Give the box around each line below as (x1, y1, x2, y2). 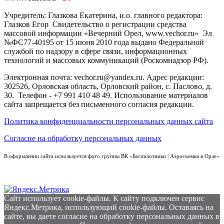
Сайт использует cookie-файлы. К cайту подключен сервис (4, 194, 204, 203)
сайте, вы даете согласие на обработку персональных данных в (4, 212, 219, 221)
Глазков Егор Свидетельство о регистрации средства (4, 20, 186, 29)
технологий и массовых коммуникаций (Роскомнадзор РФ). (4, 56, 210, 65)
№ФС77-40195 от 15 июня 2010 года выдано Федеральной (4, 38, 204, 47)
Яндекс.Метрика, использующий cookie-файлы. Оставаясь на (4, 203, 213, 212)
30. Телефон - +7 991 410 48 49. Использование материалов (4, 91, 208, 100)
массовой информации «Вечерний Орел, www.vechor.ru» (4, 29, 198, 38)
